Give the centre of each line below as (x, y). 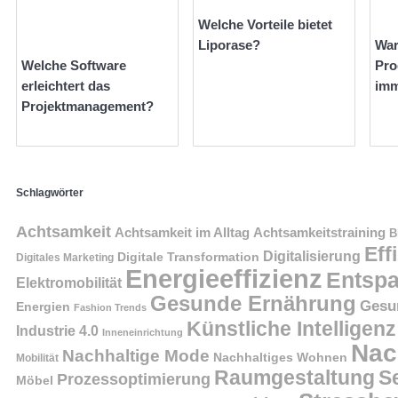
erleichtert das (66, 86)
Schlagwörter (50, 192)
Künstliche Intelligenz (291, 328)
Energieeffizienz (224, 278)
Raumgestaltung (295, 377)
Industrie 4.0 (57, 330)
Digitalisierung (312, 256)
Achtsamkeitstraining (319, 232)
